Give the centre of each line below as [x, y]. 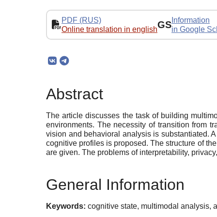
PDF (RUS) [81, 20]
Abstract [75, 94]
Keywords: [66, 206]
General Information [115, 184]
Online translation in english [109, 29]
